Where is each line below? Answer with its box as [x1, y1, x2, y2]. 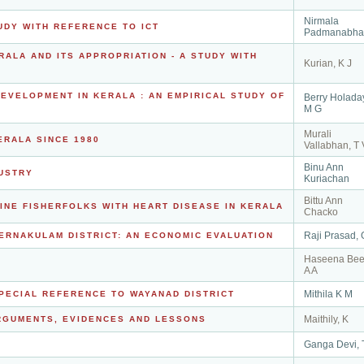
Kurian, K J [304, 58, 352, 69]
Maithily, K [304, 314, 349, 325]
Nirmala [304, 15, 339, 27]
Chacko [304, 206, 338, 218]
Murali [304, 128, 331, 140]
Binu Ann [304, 162, 344, 173]
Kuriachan [304, 173, 349, 184]
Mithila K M [304, 288, 353, 300]
